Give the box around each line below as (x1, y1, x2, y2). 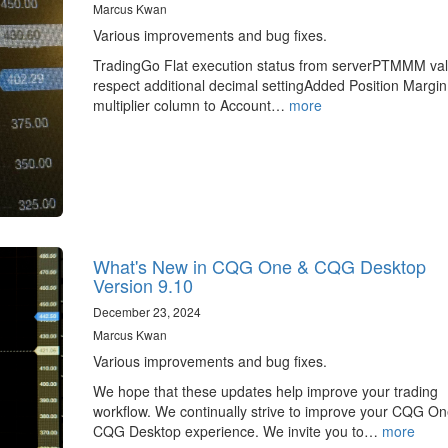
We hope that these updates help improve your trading (92, 380, 438, 401)
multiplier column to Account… (92, 95, 289, 116)
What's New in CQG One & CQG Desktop (92, 252, 426, 279)
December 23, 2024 (92, 302, 201, 320)
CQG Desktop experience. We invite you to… (92, 420, 382, 441)
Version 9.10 (92, 271, 193, 298)
